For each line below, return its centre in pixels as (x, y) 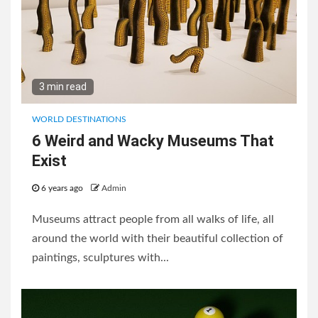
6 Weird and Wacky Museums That (153, 141)
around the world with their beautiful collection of (158, 239)
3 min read (63, 87)
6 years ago (62, 188)
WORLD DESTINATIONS (79, 120)
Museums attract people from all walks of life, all (153, 220)
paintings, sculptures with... (100, 258)
